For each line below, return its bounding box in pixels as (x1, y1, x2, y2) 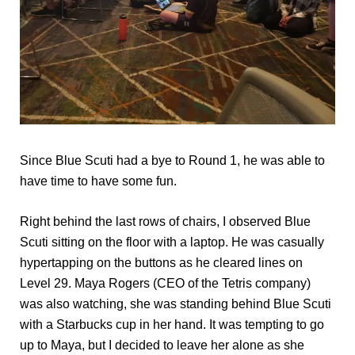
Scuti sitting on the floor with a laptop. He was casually (20, 235, 324, 249)
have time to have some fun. (20, 174, 177, 188)
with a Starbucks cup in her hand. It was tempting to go (20, 317, 324, 331)
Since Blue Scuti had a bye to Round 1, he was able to (20, 153, 325, 167)
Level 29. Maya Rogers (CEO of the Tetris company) (20, 276, 311, 290)
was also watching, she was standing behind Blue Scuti (20, 296, 331, 311)
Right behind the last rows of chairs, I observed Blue (20, 214, 311, 228)
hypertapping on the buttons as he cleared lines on (20, 255, 303, 269)
